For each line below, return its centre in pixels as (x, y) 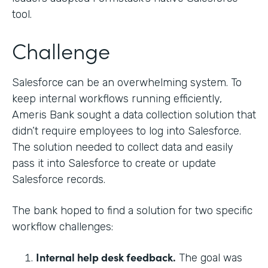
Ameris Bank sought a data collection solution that (134, 115)
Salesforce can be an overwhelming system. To (127, 82)
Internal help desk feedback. (106, 257)
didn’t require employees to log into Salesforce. (127, 131)
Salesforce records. (59, 179)
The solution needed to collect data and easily (123, 147)
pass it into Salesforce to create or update (114, 163)
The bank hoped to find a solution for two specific (132, 210)
